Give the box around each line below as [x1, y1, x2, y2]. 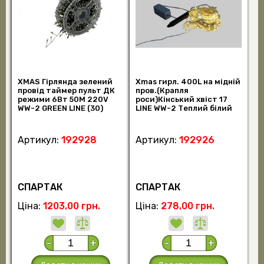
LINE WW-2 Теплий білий [135, 103, 232, 113]
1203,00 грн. [42, 200, 100, 212]
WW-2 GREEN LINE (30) [17, 103, 103, 113]
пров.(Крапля [135, 85, 189, 95]
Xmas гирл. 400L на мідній [135, 77, 240, 86]
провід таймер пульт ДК [17, 85, 115, 95]
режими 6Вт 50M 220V [17, 94, 108, 104]
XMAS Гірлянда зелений [17, 77, 113, 86]
